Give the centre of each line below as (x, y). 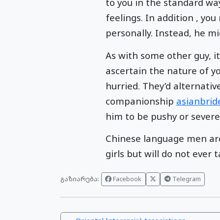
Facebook (127, 179)
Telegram (186, 179)
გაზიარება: (80, 179)
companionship (141, 101)
